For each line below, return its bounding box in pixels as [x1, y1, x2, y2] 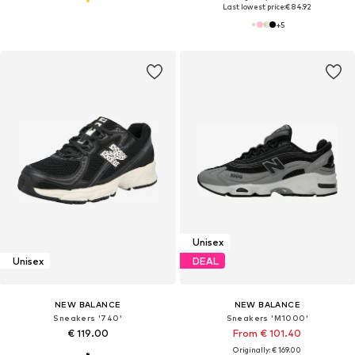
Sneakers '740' [53, 313, 123, 323]
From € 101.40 [233, 327, 302, 340]
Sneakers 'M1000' [226, 313, 308, 323]
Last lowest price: [223, 2, 286, 12]
